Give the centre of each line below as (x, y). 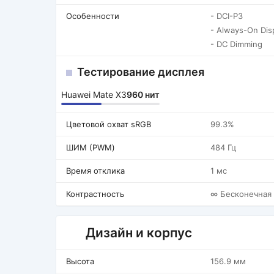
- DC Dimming (236, 44)
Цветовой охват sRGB (109, 124)
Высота (80, 261)
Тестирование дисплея (141, 72)
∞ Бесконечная (241, 194)
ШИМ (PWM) (91, 147)
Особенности (93, 16)
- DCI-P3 (227, 16)
